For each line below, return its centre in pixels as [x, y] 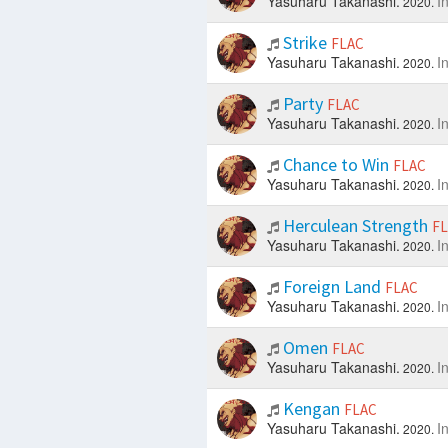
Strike [304, 43]
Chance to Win [335, 165]
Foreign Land [331, 287]
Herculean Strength [355, 226]
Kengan [311, 409]
